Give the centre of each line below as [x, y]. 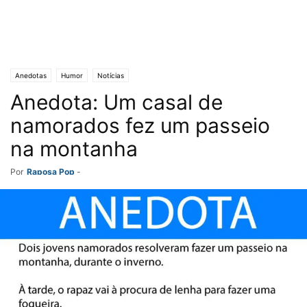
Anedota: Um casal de [116, 102]
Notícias [111, 75]
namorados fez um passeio [140, 125]
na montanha [74, 149]
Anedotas [31, 75]
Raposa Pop [51, 172]
